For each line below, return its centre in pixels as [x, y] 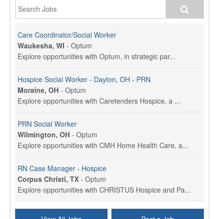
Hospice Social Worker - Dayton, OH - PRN [84, 79]
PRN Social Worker [47, 124]
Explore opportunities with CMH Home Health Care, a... [103, 145]
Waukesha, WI [41, 46]
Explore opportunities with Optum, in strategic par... [97, 56]
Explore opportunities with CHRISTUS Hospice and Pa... [104, 190]
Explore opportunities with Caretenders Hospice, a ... [99, 101]
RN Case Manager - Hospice [62, 168]
